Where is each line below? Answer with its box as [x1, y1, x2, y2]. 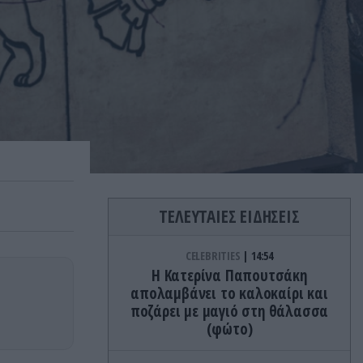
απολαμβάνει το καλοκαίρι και [130, 283, 328, 305]
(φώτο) [206, 318, 253, 340]
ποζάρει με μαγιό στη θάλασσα [130, 301, 329, 322]
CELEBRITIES [185, 248, 243, 264]
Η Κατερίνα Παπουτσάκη [152, 265, 307, 287]
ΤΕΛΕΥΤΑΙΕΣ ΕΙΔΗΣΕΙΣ [159, 205, 300, 228]
